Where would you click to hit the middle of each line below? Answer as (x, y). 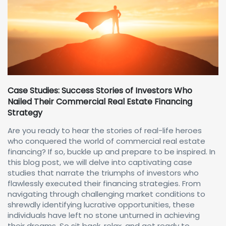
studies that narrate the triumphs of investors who (103, 173)
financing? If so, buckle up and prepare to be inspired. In (111, 152)
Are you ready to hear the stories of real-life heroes (105, 130)
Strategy (25, 113)
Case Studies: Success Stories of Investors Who (100, 91)
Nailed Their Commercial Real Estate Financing (100, 102)
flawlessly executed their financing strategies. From (104, 183)
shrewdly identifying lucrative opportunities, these (101, 205)
